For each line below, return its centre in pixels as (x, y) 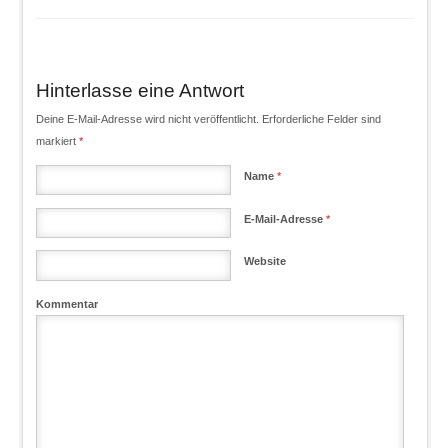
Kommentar (66, 303)
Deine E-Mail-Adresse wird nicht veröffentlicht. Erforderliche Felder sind (208, 119)
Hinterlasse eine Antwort (139, 90)
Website (265, 261)
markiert (57, 141)
